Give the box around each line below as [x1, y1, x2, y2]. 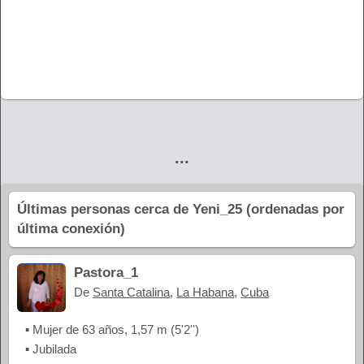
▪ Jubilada [25, 342, 76, 357]
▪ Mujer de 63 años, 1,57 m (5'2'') [25, 323, 199, 337]
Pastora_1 [74, 265, 138, 281]
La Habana [176, 285, 234, 300]
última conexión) [17, 221, 125, 237]
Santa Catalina [93, 285, 170, 300]
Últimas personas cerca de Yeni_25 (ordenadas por [17, 201, 344, 218]
